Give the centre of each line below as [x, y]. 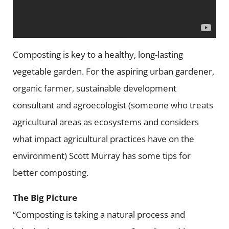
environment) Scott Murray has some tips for [101, 156]
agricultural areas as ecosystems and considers [106, 122]
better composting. [50, 173]
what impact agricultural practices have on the [103, 139]
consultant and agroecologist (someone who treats [113, 105]
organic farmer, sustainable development [94, 88]
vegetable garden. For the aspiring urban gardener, [113, 72]
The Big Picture [45, 198]
